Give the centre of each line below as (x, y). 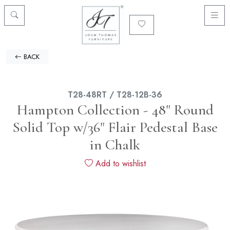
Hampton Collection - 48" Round (115, 110)
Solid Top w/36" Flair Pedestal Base (115, 127)
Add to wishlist (119, 164)
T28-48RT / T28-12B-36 (115, 95)
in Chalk (115, 145)
